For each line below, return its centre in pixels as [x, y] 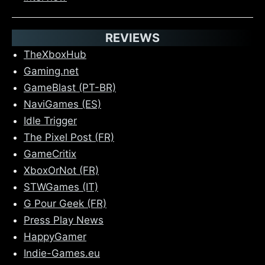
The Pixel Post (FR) [69, 137]
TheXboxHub [55, 54]
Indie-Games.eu [62, 253]
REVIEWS [132, 38]
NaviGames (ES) [62, 104]
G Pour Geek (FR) [65, 203]
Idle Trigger [50, 120]
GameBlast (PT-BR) [70, 87]
